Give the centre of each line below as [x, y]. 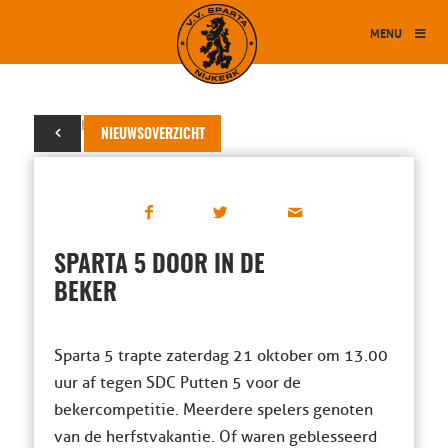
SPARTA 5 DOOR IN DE [159, 266]
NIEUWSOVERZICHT [152, 135]
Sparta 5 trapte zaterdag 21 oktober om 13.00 [220, 356]
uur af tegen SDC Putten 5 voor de [177, 383]
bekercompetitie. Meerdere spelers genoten [213, 410]
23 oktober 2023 [85, 125]
